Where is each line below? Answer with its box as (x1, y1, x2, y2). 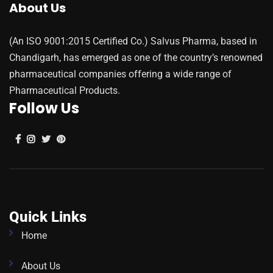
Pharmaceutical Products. (9, 85, 120, 97)
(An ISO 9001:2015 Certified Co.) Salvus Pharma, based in (9, 35, 257, 48)
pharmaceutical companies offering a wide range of (9, 68, 232, 80)
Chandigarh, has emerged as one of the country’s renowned (9, 52, 263, 64)
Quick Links (9, 208, 87, 226)
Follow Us (9, 98, 79, 119)
